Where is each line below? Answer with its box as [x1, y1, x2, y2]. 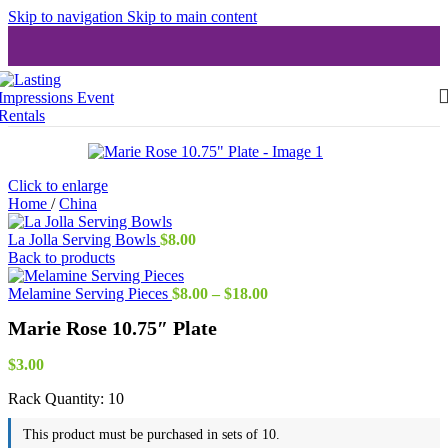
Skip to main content [127, 8, 257, 25]
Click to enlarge [8, 177, 108, 194]
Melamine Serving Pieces [8, 285, 172, 302]
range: [267, 302, 311, 319]
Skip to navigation [8, 8, 127, 25]
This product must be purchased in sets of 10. [23, 426, 280, 443]
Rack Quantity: [8, 390, 104, 408]
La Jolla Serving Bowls [8, 231, 160, 248]
